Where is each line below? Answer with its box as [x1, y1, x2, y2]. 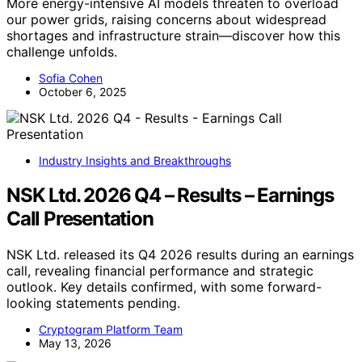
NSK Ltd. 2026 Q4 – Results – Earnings [6, 183, 334, 208]
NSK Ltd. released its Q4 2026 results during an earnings [6, 246, 354, 263]
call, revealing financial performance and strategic [6, 263, 314, 280]
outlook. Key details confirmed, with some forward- [6, 279, 322, 296]
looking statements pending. [6, 295, 180, 312]
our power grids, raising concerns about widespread [6, 11, 326, 28]
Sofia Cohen [39, 71, 103, 86]
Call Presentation [6, 207, 154, 231]
